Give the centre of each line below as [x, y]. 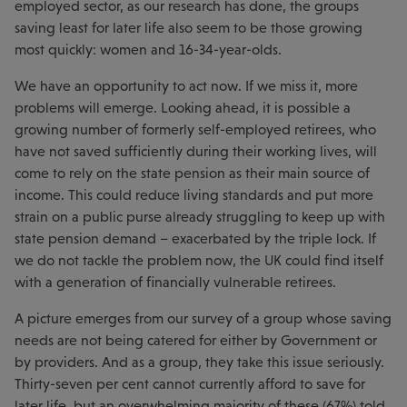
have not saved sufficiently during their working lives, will [196, 152]
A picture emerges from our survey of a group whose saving [203, 319]
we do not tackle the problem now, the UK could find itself [199, 261]
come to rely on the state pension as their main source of [192, 174]
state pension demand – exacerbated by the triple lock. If [195, 239]
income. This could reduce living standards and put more [194, 195]
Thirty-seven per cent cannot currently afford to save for [190, 384]
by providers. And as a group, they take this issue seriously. [199, 362]
